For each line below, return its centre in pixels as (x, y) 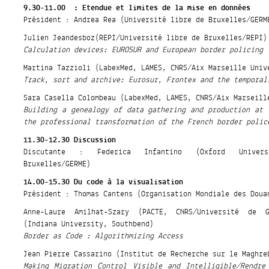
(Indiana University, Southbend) (89, 224)
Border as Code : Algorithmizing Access (104, 236)
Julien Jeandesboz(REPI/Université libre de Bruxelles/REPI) (146, 38)
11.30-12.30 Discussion (70, 140)
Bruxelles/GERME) (57, 164)
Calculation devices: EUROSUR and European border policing (144, 50)
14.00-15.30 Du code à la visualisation (104, 182)
